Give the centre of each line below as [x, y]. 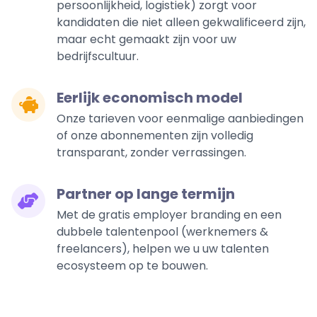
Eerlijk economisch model [150, 98]
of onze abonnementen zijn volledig [155, 136]
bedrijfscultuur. [98, 57]
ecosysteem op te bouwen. [132, 266]
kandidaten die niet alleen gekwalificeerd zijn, [181, 23]
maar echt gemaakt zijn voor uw [146, 40]
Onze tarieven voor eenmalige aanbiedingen [180, 119]
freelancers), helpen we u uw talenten [163, 249]
